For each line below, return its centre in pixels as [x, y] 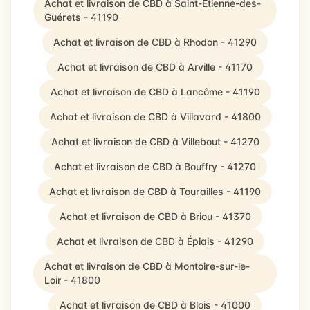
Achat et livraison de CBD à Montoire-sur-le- [147, 266]
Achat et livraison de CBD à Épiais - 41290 [155, 241]
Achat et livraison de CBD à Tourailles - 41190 [155, 191]
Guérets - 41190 [81, 17]
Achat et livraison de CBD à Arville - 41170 [155, 67]
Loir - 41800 [72, 280]
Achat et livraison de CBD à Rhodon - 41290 [155, 42]
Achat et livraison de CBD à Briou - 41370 [155, 216]
